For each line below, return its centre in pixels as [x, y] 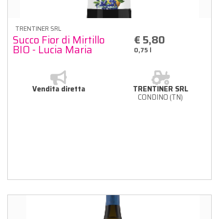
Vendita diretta [59, 89]
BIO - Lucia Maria [53, 49]
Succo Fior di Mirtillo [59, 40]
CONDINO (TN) [160, 97]
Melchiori [34, 59]
